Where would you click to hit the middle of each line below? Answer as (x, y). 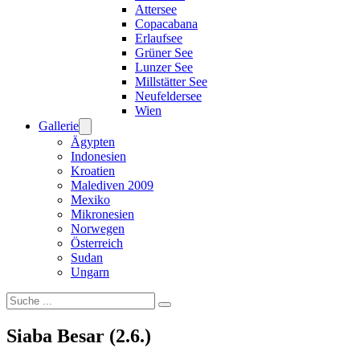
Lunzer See (164, 67)
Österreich (97, 243)
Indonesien (98, 156)
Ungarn (90, 272)
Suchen (25, 299)
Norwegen (98, 229)
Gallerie (59, 126)
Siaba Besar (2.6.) (79, 335)
